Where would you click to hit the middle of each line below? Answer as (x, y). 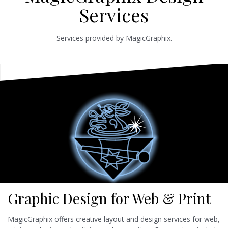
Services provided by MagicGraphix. (114, 38)
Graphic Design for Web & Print (109, 198)
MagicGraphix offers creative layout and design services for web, (114, 219)
